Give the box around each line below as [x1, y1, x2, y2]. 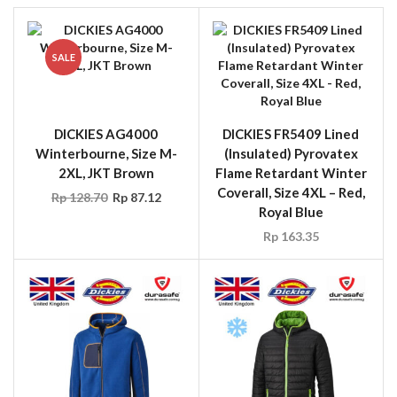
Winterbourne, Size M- [35, 144, 177, 161]
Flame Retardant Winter [214, 164, 367, 181]
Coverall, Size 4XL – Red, [216, 183, 365, 200]
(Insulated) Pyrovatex [223, 144, 358, 161]
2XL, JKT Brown [58, 164, 154, 181]
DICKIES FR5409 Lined [222, 125, 360, 142]
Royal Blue [258, 203, 323, 220]
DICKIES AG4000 [54, 125, 159, 142]
